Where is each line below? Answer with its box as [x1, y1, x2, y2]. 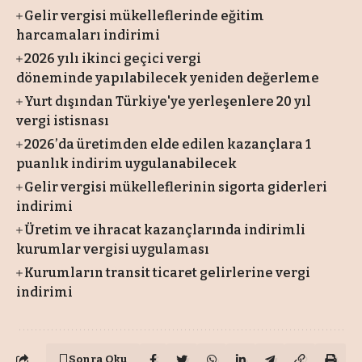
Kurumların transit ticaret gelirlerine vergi [24, 265, 311, 281]
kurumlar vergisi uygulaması [16, 242, 209, 258]
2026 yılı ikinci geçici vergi [24, 51, 202, 67]
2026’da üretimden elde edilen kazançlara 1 [24, 137, 312, 153]
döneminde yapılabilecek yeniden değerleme [16, 70, 319, 86]
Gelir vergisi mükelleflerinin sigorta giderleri [24, 179, 328, 196]
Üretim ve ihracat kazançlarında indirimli [24, 222, 306, 238]
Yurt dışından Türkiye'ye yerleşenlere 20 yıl [24, 94, 312, 110]
